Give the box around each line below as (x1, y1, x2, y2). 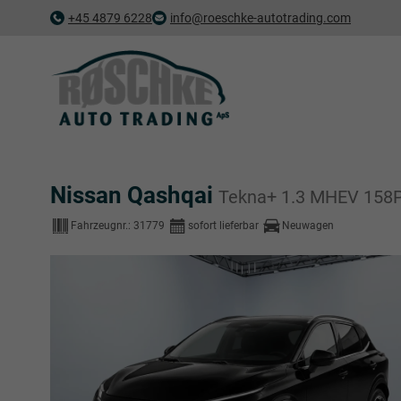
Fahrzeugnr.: (71, 218, 133, 232)
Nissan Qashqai (50, 181, 218, 209)
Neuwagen (282, 218, 334, 232)
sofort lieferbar (188, 218, 259, 232)
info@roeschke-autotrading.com (170, 11, 351, 25)
